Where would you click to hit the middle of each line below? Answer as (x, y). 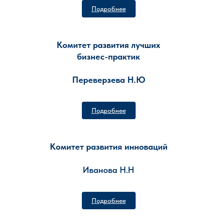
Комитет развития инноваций (108, 147)
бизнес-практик (108, 56)
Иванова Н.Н (108, 170)
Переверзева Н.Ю (108, 80)
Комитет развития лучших (108, 45)
